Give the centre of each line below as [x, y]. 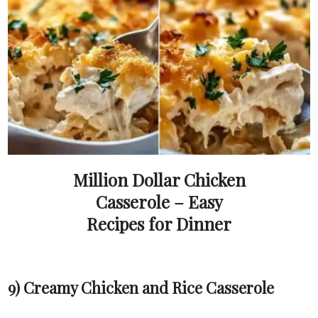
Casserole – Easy [159, 201]
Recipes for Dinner [159, 223]
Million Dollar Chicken [159, 179]
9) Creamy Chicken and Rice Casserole [141, 287]
